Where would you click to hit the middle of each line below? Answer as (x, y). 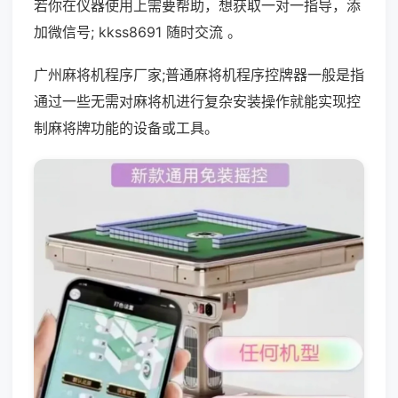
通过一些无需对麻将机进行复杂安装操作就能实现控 (197, 101)
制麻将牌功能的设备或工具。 (126, 128)
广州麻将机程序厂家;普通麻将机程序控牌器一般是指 (199, 75)
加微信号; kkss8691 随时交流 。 (138, 32)
